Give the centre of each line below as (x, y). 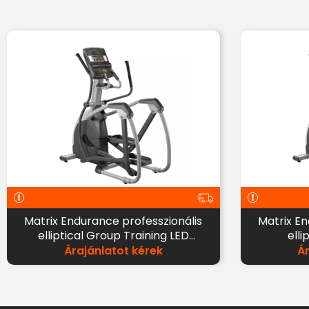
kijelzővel (113, 250)
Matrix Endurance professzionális (113, 221)
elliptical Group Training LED (103, 236)
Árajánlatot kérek (113, 251)
